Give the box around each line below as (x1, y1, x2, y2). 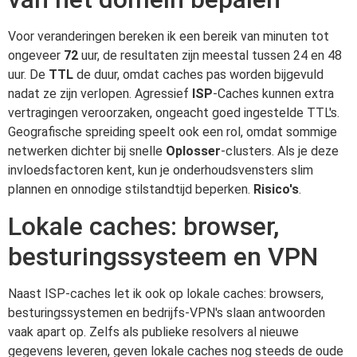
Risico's (253, 182, 299, 198)
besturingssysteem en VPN (8, 241, 318, 272)
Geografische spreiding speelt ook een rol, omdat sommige (8, 124, 337, 140)
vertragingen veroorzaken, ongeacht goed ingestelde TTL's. (8, 105, 339, 121)
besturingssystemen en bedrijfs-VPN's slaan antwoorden (8, 304, 325, 320)
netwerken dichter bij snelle (8, 143, 166, 159)
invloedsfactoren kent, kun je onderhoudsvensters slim (8, 163, 313, 178)
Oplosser (166, 143, 221, 159)
